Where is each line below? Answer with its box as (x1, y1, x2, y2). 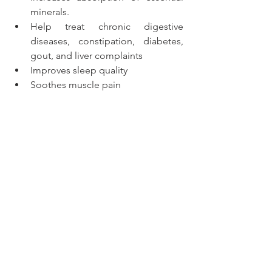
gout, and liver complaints (30, 49, 143, 61)
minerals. (30, 5, 72, 18)
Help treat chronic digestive (30, 20, 183, 32)
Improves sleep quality (30, 64, 127, 76)
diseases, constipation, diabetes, (30, 35, 183, 47)
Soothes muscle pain (30, 78, 121, 90)
